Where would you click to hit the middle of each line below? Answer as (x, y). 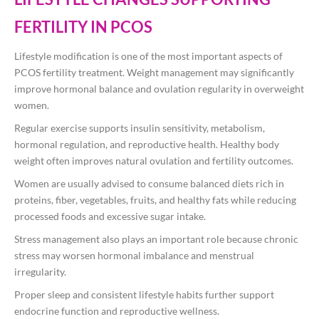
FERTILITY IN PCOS (83, 27)
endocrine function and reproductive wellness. (117, 311)
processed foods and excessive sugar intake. (110, 216)
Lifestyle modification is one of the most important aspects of (148, 56)
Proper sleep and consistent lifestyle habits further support (144, 295)
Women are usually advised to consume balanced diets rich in (149, 184)
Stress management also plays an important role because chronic (156, 239)
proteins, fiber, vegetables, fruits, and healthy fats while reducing (155, 200)
